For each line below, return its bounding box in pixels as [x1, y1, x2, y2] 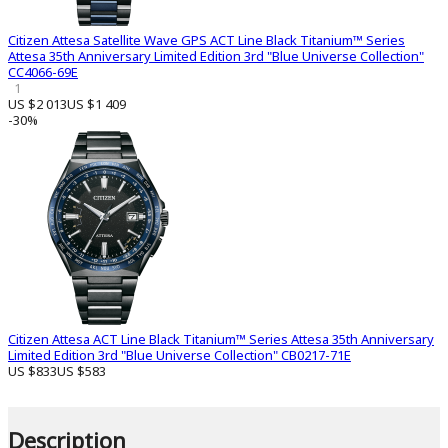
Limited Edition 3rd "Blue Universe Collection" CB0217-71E [8, 346, 351, 365]
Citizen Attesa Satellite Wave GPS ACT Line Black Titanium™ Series [8, 31, 405, 50]
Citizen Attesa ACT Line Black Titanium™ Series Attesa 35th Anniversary [8, 330, 434, 349]
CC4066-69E [8, 63, 78, 82]
